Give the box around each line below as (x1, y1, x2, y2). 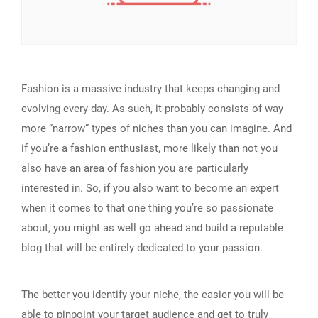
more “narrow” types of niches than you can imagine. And (21, 121, 292, 135)
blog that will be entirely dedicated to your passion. (21, 241, 263, 254)
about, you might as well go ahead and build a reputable (21, 221, 283, 234)
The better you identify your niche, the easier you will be (21, 287, 284, 301)
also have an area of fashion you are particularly (21, 161, 248, 175)
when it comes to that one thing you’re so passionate (21, 201, 273, 214)
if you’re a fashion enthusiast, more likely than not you (21, 141, 278, 155)
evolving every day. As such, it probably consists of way (21, 102, 283, 115)
